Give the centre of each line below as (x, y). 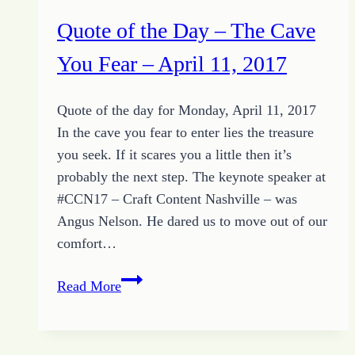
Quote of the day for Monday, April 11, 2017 (187, 111)
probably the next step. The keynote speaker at (191, 177)
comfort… (87, 244)
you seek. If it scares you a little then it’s (174, 155)
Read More (89, 286)
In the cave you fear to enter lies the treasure (185, 133)
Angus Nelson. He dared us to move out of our (192, 221)
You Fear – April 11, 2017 (172, 63)
